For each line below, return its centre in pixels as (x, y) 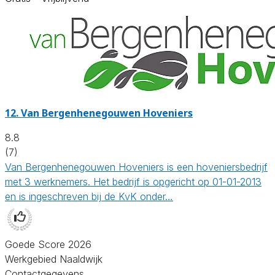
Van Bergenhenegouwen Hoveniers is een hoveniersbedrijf (136, 167)
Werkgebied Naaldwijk (54, 259)
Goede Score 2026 (48, 244)
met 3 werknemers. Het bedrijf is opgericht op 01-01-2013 (133, 181)
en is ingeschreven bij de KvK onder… (89, 196)
